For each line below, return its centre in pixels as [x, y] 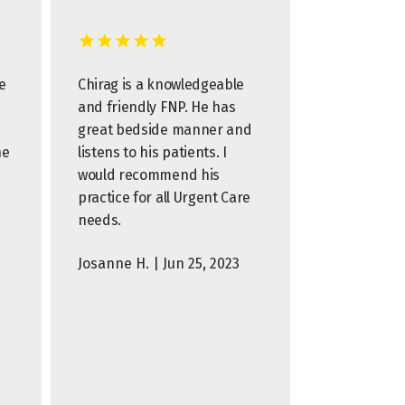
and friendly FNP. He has [157, 107]
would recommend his [149, 175]
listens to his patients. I [152, 152]
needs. [100, 220]
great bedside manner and [165, 130]
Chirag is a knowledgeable [161, 85]
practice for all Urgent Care [165, 198]
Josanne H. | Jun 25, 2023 [159, 264]
